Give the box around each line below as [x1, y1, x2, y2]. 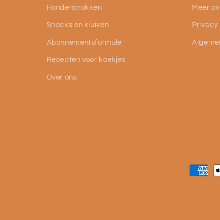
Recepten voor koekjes [46, 56, 126, 64]
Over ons [46, 73, 77, 81]
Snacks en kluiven [46, 21, 109, 29]
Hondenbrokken [46, 3, 102, 11]
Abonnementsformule [46, 38, 122, 46]
